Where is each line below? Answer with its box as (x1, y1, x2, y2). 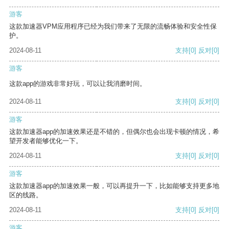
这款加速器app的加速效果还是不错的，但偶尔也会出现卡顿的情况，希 (9, 128, 219, 136)
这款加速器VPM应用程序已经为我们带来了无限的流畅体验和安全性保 (9, 22, 217, 31)
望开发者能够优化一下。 (9, 137, 82, 145)
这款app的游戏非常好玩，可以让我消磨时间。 (9, 80, 146, 88)
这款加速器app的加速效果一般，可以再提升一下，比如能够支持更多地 (9, 182, 219, 190)
